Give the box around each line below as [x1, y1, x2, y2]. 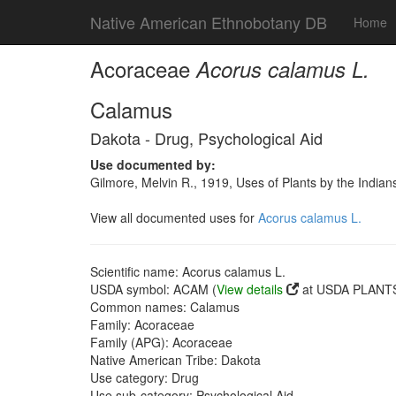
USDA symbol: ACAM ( [90, 280, 217, 298]
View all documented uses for [90, 209, 258, 226]
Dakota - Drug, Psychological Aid [90, 126, 323, 149]
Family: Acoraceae [90, 316, 194, 333]
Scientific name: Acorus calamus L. [90, 263, 286, 280]
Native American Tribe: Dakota [90, 351, 261, 369]
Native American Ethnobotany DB [90, 11, 327, 34]
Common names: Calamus [90, 298, 240, 316]
